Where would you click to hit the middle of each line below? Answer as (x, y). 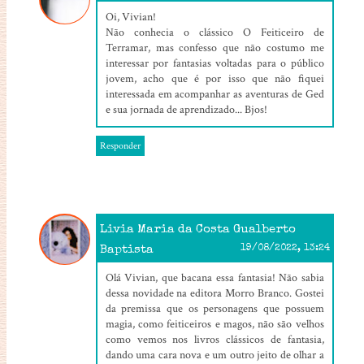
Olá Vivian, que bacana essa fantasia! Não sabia (214, 277)
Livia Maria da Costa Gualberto (197, 229)
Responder (120, 145)
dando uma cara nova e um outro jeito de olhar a (214, 355)
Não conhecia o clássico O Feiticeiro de (214, 32)
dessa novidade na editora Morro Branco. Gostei (214, 293)
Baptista (126, 249)
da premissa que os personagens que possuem (214, 308)
